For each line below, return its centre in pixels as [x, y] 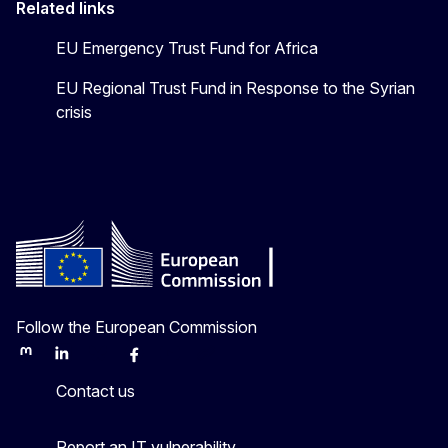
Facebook [157, 361]
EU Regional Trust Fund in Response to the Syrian [235, 87]
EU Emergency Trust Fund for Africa [187, 47]
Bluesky [113, 361]
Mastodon [48, 361]
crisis [74, 111]
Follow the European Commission [136, 326]
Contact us [95, 390]
